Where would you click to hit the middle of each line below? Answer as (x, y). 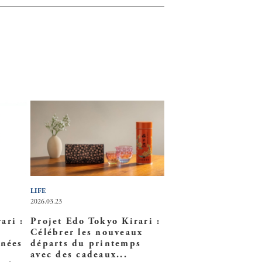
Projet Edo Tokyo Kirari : (96, 222)
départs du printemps (86, 244)
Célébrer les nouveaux (87, 233)
